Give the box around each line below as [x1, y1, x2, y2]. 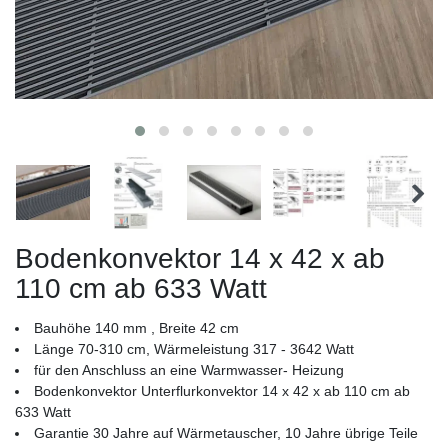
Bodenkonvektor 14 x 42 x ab [15, 243, 385, 275]
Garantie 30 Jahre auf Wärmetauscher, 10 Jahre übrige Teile [34, 425, 418, 442]
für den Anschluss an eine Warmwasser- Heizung [34, 362, 344, 379]
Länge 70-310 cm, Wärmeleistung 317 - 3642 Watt [34, 341, 354, 358]
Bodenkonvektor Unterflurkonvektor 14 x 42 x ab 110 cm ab [34, 383, 410, 400]
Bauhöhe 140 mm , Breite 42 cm [34, 320, 239, 337]
